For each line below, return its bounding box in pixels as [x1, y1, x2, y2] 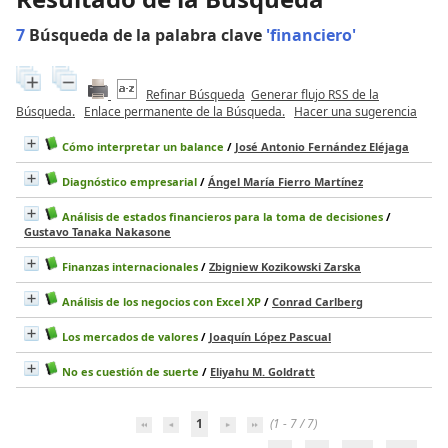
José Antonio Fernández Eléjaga [235, 139, 409, 155]
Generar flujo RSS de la [251, 86, 379, 104]
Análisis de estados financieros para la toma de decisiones [62, 209, 383, 225]
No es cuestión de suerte [62, 364, 199, 380]
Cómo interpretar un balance [62, 139, 224, 155]
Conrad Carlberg [272, 294, 363, 310]
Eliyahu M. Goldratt [210, 364, 315, 380]
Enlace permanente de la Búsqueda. [84, 103, 285, 121]
